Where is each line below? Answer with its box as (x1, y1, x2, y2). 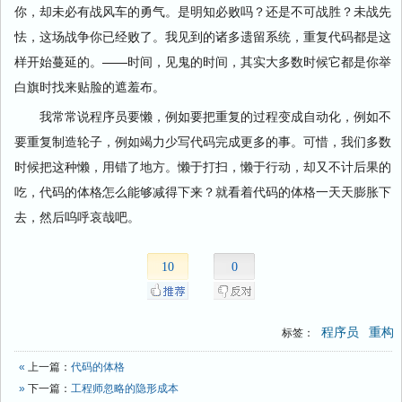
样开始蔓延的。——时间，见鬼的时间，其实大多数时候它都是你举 (14, 51, 391, 70)
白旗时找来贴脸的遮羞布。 (14, 76, 165, 95)
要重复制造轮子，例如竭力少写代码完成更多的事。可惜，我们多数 (14, 131, 391, 150)
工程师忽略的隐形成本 (71, 381, 179, 395)
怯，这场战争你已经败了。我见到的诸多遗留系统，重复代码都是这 (14, 26, 391, 45)
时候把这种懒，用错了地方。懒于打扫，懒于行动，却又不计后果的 (14, 156, 391, 175)
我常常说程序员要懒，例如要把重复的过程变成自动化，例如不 (14, 106, 391, 125)
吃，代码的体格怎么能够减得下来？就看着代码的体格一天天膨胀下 (14, 181, 391, 200)
